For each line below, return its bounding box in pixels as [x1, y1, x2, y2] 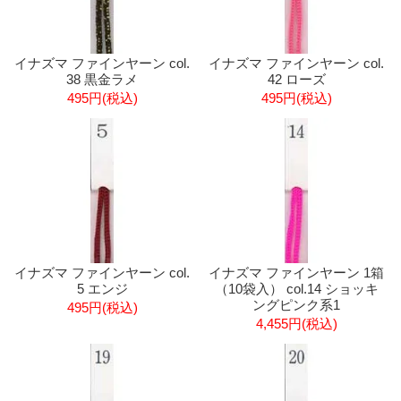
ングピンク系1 [252, 296, 341, 312]
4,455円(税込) [255, 315, 337, 331]
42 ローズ [267, 71, 326, 87]
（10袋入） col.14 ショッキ [214, 280, 379, 296]
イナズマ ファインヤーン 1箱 [209, 264, 385, 280]
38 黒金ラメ [66, 71, 139, 87]
